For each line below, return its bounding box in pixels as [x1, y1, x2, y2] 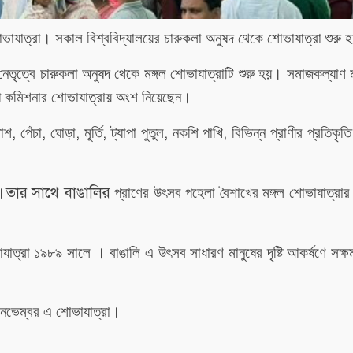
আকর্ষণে [287, 244, 327, 262]
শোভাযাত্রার [288, 184, 350, 202]
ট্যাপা [110, 124, 136, 142]
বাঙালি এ [110, 244, 154, 262]
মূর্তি [84, 124, 102, 142]
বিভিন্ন [232, 124, 266, 142]
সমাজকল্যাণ [286, 65, 346, 83]
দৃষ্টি [266, 244, 283, 262]
